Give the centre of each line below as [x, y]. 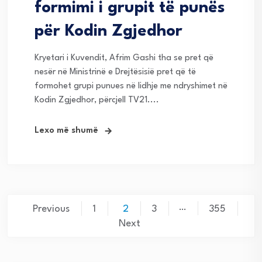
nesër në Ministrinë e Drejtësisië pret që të [115, 72]
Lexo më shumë [66, 130]
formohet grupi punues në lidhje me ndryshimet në [131, 86]
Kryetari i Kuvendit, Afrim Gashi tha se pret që [124, 58]
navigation [56, 228]
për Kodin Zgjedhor [108, 31]
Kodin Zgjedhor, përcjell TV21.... [97, 100]
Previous [51, 209]
